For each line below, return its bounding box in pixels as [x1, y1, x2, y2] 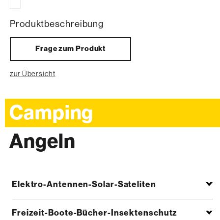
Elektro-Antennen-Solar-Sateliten [11, 179, 156, 190]
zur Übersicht [10, 69, 55, 78]
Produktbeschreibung [10, 19, 104, 29]
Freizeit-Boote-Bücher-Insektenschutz [11, 208, 178, 218]
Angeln [9, 130, 76, 154]
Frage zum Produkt [35, 44, 106, 54]
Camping [9, 101, 94, 125]
